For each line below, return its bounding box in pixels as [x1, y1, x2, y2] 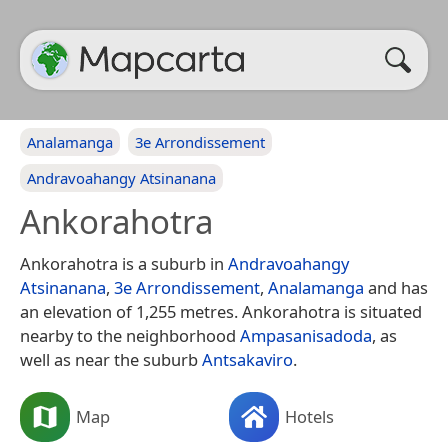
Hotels [285, 404, 334, 428]
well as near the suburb [20, 348, 202, 371]
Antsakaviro [202, 348, 293, 371]
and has [364, 276, 428, 299]
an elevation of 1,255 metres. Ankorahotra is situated [20, 300, 422, 323]
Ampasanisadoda [240, 324, 372, 347]
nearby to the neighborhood [20, 324, 240, 347]
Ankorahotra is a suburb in [20, 252, 228, 275]
